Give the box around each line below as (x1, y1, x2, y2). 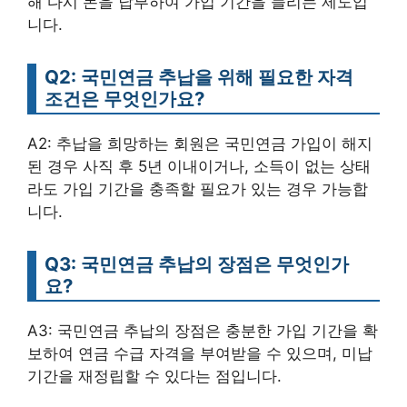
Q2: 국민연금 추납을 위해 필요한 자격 (45, 65, 353, 88)
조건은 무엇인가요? (45, 86, 204, 110)
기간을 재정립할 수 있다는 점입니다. (27, 366, 282, 385)
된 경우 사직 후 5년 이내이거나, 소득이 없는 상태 (27, 156, 371, 175)
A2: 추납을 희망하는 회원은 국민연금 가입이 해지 (27, 134, 372, 153)
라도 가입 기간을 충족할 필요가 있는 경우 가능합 (27, 179, 368, 198)
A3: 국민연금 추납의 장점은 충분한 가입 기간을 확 (27, 321, 378, 340)
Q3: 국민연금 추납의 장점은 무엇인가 (45, 252, 349, 275)
